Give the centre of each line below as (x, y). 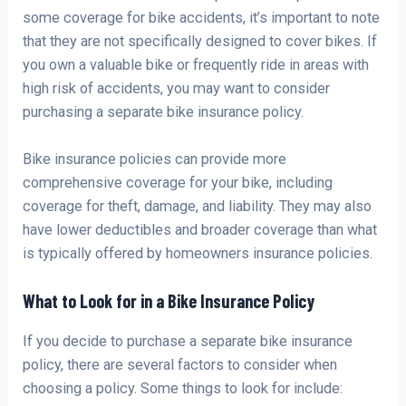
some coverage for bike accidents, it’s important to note (202, 18)
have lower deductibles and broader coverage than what (200, 230)
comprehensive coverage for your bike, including (178, 183)
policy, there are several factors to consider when (180, 364)
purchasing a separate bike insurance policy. (164, 112)
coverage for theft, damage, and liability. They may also (198, 207)
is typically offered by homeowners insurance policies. (198, 254)
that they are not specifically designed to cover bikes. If (200, 42)
